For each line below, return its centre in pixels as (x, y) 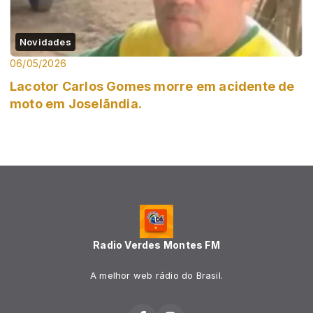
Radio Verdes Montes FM (156, 245)
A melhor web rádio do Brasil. (156, 275)
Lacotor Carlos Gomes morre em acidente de (152, 86)
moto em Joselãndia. (76, 103)
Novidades (45, 42)
